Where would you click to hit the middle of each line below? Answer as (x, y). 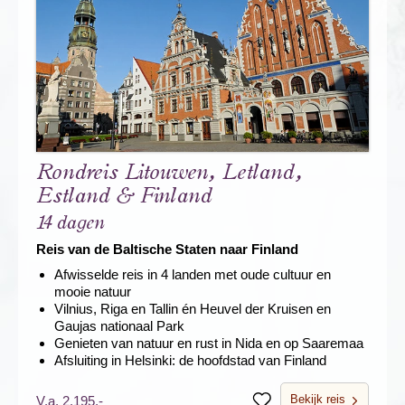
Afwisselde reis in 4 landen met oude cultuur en (193, 275)
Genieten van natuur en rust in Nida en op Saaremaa (209, 344)
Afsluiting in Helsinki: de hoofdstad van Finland (190, 361)
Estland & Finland (124, 197)
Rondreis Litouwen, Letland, (170, 173)
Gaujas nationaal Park (119, 326)
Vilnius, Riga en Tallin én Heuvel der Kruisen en (193, 309)
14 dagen (71, 223)
